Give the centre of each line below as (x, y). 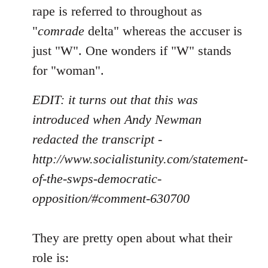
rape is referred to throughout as (117, 11)
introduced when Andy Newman (117, 119)
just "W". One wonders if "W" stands (132, 51)
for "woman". (68, 70)
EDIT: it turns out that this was (115, 100)
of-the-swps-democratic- (97, 179)
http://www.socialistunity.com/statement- (140, 159)
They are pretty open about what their (132, 238)
